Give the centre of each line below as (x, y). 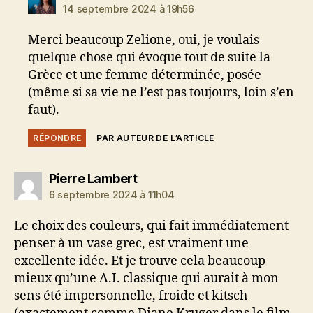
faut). (44, 110)
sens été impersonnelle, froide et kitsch (131, 296)
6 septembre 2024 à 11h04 (112, 194)
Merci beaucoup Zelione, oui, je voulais (144, 40)
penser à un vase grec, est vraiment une (131, 243)
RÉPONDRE (57, 138)
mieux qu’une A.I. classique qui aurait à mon (146, 278)
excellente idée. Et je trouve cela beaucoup (140, 261)
